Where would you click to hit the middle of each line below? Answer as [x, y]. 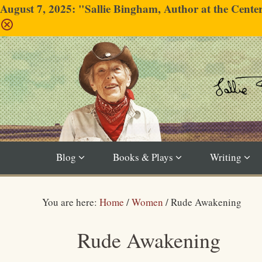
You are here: [71, 202]
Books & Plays [143, 157]
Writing [226, 157]
